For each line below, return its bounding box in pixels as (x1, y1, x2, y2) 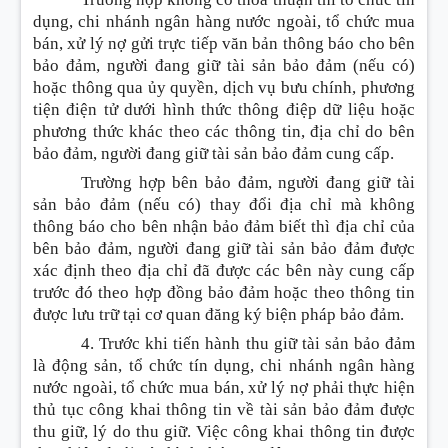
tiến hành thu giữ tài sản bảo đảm (173, 333, 416, 353)
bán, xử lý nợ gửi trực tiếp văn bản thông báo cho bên (33, 34, 415, 54)
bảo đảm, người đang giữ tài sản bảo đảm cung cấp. (33, 144, 398, 164)
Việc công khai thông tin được (196, 421, 416, 441)
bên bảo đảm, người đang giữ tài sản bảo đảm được (33, 239, 415, 259)
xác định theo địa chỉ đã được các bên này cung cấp (33, 261, 415, 281)
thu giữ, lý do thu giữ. (33, 421, 191, 441)
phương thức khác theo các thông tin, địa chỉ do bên (33, 122, 415, 142)
